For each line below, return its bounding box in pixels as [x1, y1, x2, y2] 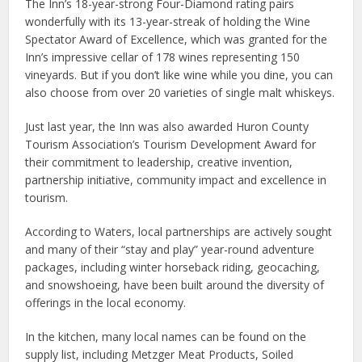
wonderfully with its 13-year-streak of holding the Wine [25, 14, 311, 30]
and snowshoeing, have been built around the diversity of [25, 277, 325, 293]
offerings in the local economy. [25, 295, 187, 311]
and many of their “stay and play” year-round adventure [25, 242, 315, 258]
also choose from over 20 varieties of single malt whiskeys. [25, 85, 335, 101]
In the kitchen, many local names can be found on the [25, 329, 307, 345]
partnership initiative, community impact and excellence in [25, 172, 327, 188]
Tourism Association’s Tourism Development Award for [25, 137, 317, 153]
